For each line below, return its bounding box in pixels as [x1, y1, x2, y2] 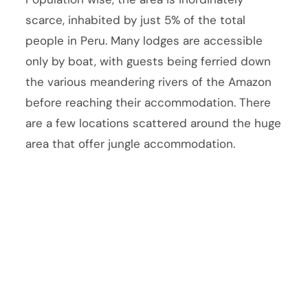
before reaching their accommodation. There [25, 95, 272, 111]
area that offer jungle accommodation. [25, 136, 236, 152]
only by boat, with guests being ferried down [25, 54, 272, 69]
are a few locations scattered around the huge [25, 115, 282, 131]
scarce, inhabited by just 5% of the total [25, 12, 246, 28]
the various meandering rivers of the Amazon [25, 74, 272, 90]
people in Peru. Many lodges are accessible [25, 33, 263, 49]
